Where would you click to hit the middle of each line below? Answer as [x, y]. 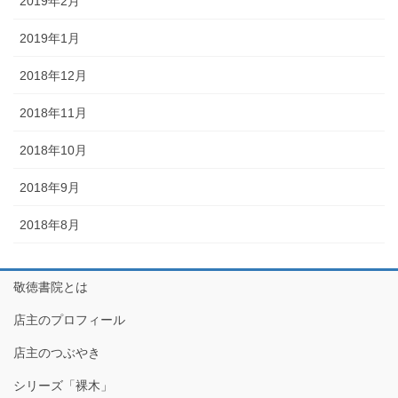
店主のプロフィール [69, 319]
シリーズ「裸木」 [63, 385]
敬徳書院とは [51, 287]
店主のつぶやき [57, 352]
